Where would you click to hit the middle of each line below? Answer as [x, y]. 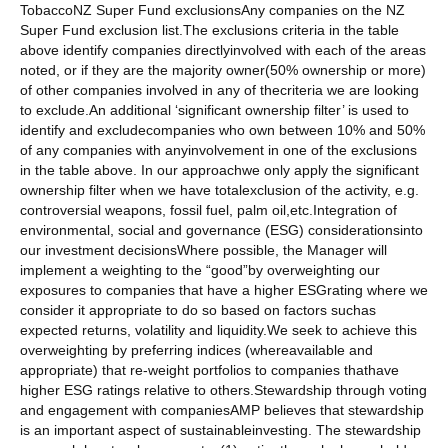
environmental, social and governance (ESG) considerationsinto [221, 230]
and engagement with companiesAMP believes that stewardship [222, 410]
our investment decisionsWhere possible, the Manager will [203, 250]
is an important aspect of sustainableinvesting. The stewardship [220, 430]
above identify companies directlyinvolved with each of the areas [223, 50]
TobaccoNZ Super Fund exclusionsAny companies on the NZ [212, 10]
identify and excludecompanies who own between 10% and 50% [222, 130]
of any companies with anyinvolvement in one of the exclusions [218, 150]
